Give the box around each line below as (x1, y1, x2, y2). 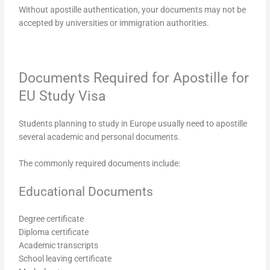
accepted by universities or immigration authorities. (19, 17, 210, 28)
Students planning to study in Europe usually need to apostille (19, 119, 248, 129)
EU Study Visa (19, 87, 107, 105)
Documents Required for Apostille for (19, 69, 250, 87)
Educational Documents (19, 184, 154, 199)
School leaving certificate (19, 254, 112, 264)
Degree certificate (19, 214, 84, 224)
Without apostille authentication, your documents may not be (19, 4, 246, 14)
